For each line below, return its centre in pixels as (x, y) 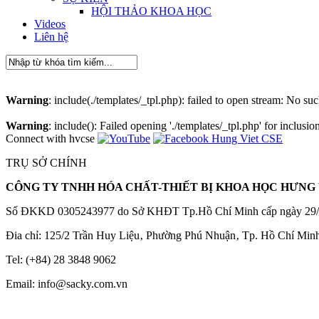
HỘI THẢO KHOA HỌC (151, 11)
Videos (50, 24)
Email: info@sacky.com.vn (67, 284)
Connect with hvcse (50, 138)
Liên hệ (51, 37)
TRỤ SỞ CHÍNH (46, 163)
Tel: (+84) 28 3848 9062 (61, 260)
